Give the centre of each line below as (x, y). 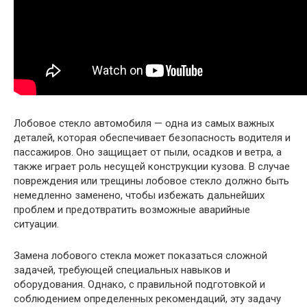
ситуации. (36, 224)
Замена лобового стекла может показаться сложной (140, 256)
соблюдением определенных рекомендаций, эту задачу (147, 299)
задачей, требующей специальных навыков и (122, 270)
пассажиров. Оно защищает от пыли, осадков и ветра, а (148, 152)
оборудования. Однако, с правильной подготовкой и (139, 285)
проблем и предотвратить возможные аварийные (132, 210)
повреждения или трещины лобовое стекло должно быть (151, 181)
